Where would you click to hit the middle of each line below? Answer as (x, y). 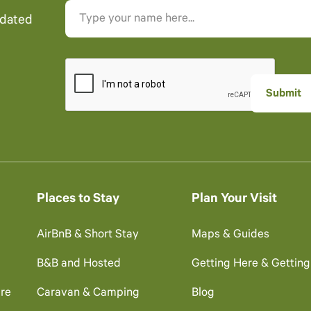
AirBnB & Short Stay (87, 235)
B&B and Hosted (78, 264)
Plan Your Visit (235, 199)
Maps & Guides (231, 235)
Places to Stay (78, 199)
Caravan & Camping (88, 294)
